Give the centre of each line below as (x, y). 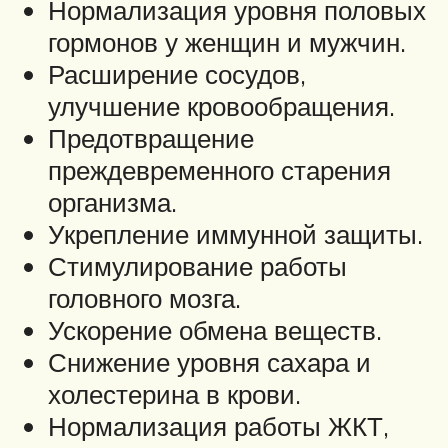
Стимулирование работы (197, 266)
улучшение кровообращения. (221, 106)
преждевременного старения (219, 170)
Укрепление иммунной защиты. (235, 234)
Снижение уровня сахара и (209, 362)
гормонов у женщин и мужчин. (227, 42)
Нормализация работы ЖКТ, (218, 426)
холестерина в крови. (174, 394)
